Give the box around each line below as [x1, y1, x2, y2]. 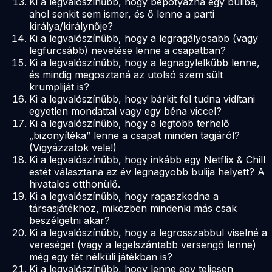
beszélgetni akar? [29, 214, 110, 226]
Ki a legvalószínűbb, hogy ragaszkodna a [29, 189, 219, 202]
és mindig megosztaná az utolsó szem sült [29, 68, 223, 81]
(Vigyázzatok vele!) [29, 141, 117, 154]
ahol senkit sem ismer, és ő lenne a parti [29, 7, 214, 20]
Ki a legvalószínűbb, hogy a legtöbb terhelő [29, 117, 229, 129]
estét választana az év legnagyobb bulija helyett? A [29, 165, 265, 178]
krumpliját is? [29, 80, 89, 93]
